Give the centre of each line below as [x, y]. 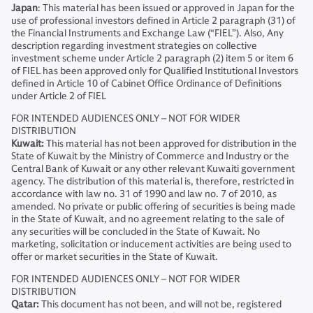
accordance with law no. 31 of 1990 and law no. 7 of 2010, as [144, 194]
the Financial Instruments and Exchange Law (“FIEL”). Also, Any [147, 33]
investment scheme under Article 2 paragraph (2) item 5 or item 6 [152, 58]
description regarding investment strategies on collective [134, 46]
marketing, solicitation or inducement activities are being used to [151, 244]
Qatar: [25, 304]
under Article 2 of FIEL [59, 96]
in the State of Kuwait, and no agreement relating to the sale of [148, 219]
